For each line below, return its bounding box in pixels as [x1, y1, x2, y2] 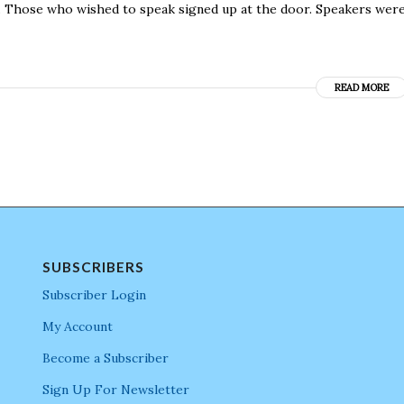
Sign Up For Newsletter [41, 381, 189, 398]
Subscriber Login [41, 286, 146, 303]
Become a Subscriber [41, 349, 169, 366]
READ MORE [335, 80, 390, 94]
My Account [41, 317, 113, 335]
